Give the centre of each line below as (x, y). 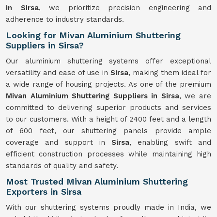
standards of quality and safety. (62, 166)
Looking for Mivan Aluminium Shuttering (93, 35)
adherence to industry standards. (65, 19)
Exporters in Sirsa (44, 192)
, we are (195, 96)
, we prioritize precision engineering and (125, 8)
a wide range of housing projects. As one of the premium (108, 84)
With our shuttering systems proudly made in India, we (108, 207)
